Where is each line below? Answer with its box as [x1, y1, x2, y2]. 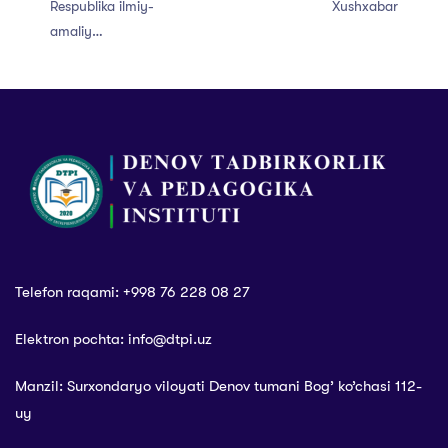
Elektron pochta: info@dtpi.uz [15, 329, 212, 348]
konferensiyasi [50, 47, 138, 64]
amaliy [50, 22, 92, 39]
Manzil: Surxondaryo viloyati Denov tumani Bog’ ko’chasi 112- [15, 376, 422, 395]
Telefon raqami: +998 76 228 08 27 [15, 282, 250, 301]
